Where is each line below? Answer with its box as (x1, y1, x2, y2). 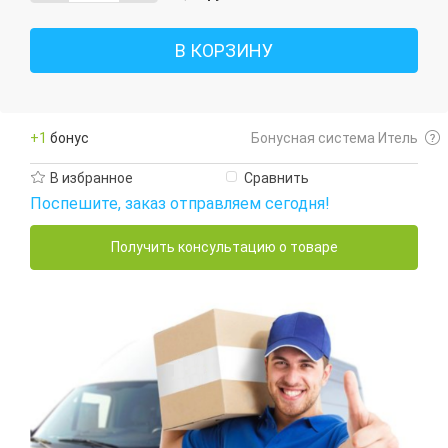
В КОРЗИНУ (175, 39, 273, 61)
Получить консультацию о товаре (110, 239, 338, 256)
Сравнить (244, 169, 309, 186)
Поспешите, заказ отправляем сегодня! (30, 193, 330, 213)
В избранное (50, 169, 133, 186)
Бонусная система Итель (251, 129, 418, 146)
